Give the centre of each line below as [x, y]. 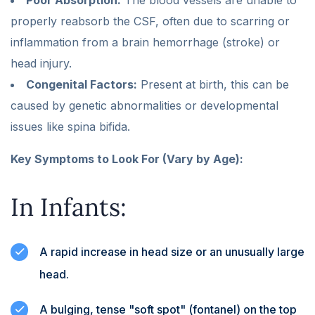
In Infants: [69, 207]
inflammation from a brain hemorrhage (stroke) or [145, 42]
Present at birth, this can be [213, 84]
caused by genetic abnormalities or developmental [144, 105]
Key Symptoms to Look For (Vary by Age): [127, 159]
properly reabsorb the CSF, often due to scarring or [150, 21]
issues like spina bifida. [70, 126]
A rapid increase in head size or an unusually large [172, 251]
